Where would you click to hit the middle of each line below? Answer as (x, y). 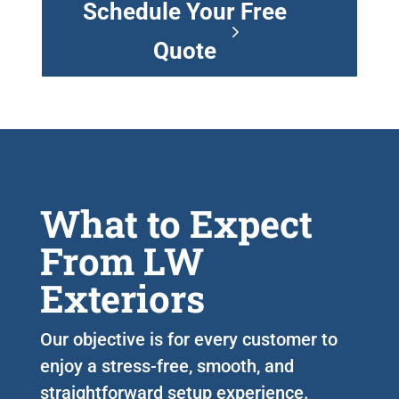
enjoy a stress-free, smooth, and (167, 366)
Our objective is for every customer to (188, 339)
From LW (122, 260)
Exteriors (122, 297)
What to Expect (176, 223)
